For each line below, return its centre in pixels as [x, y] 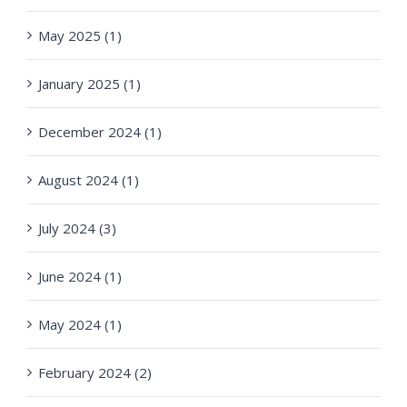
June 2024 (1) [80, 277]
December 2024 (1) [100, 132]
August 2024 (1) [89, 180]
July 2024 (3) [77, 228]
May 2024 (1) [80, 325]
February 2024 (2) [95, 373]
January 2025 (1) [89, 84]
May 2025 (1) [80, 36]
